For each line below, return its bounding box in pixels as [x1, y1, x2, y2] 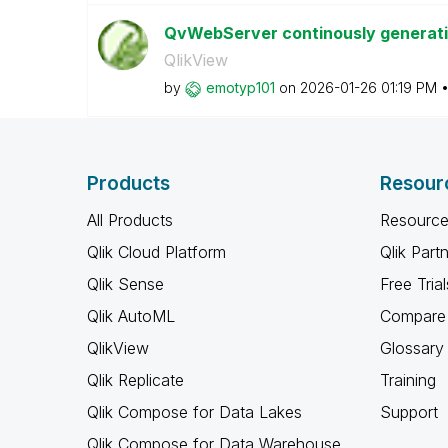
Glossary [379, 338, 444, 358]
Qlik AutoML [87, 306, 175, 326]
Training [379, 370, 436, 390]
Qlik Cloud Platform [87, 242, 226, 262]
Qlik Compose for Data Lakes [87, 402, 302, 422]
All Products [87, 210, 173, 230]
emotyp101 [205, 79, 275, 96]
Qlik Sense [87, 274, 164, 294]
